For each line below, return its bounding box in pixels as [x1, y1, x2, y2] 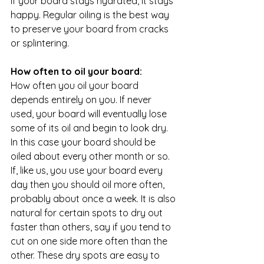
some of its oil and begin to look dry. [11, 121, 170, 134]
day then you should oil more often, [11, 178, 167, 190]
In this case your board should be [11, 136, 158, 148]
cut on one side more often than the [11, 235, 170, 247]
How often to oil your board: [11, 65, 142, 77]
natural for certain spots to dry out [11, 206, 165, 219]
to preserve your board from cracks [11, 22, 171, 35]
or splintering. [11, 37, 69, 49]
